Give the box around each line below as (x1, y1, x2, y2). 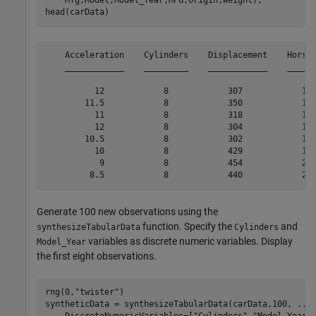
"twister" (74, 287, 119, 298)
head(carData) (44, 7, 109, 18)
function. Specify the (140, 220, 234, 232)
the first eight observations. (37, 250, 157, 262)
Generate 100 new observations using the (37, 205, 218, 217)
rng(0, (44, 287, 75, 298)
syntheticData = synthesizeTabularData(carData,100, (44, 299, 297, 310)
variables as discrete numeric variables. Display (86, 235, 293, 247)
